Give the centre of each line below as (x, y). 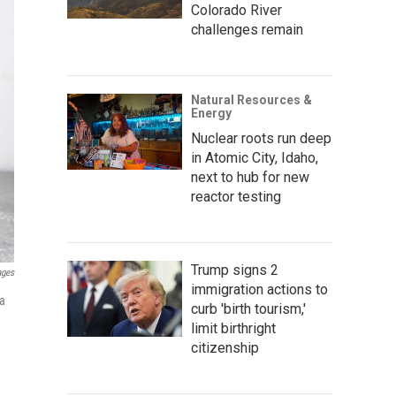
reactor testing (236, 196)
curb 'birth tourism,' (248, 308)
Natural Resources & (251, 99)
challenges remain (247, 29)
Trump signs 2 (235, 270)
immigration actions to (259, 289)
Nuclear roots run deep (261, 138)
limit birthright (233, 328)
